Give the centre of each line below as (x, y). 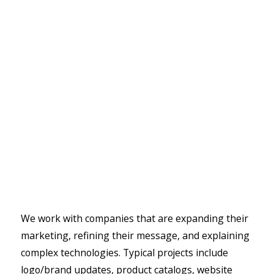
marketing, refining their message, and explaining (135, 235)
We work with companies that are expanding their (135, 218)
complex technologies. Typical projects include (124, 252)
